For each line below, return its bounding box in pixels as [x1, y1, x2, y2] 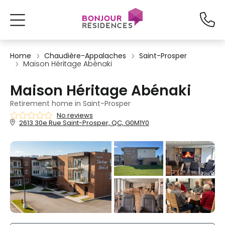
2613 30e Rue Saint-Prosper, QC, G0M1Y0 [19, 118, 149, 128]
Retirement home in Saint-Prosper [10, 98, 131, 108]
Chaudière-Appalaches [44, 51, 126, 61]
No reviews [57, 110, 93, 120]
